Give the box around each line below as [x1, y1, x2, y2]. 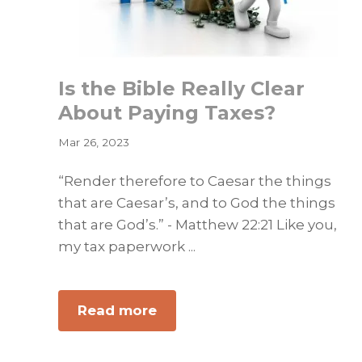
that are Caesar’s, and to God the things [58, 195, 335, 211]
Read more [78, 302, 157, 318]
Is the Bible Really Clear [58, 77, 305, 100]
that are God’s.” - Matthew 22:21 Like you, [58, 217, 337, 233]
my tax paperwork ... [58, 238, 196, 255]
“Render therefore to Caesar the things [58, 173, 331, 189]
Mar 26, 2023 [58, 136, 129, 149]
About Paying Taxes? [58, 101, 276, 124]
